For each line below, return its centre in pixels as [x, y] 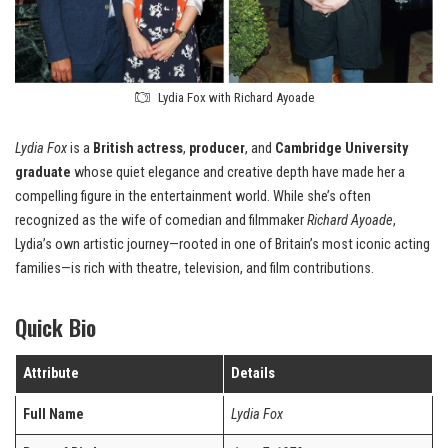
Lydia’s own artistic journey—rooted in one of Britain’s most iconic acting [222, 244]
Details [253, 373]
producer [217, 148]
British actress [138, 148]
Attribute [51, 373]
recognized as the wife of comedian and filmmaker [161, 220]
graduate [43, 172]
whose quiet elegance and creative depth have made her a [238, 172]
